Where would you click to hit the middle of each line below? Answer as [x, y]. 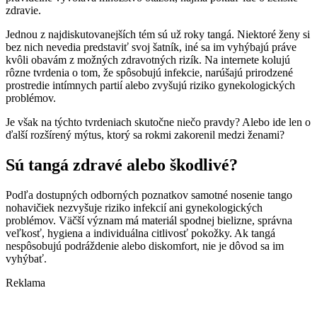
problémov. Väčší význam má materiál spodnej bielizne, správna [149, 221]
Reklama [25, 283]
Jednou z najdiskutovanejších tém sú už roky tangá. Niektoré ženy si [158, 35]
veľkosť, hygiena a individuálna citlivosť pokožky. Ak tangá [140, 234]
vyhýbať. [26, 259]
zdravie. [23, 11]
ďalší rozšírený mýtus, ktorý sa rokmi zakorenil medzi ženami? [145, 135]
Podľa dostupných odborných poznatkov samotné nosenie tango [149, 195]
